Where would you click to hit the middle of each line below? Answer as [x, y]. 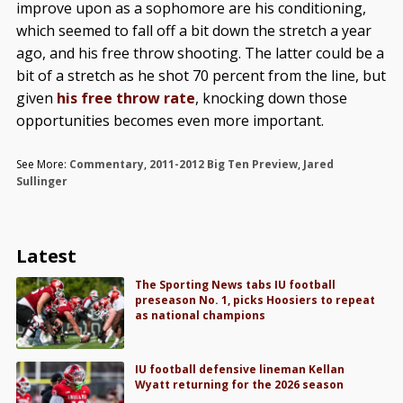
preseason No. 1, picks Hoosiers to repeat [255, 300]
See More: [42, 165]
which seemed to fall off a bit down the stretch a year [193, 31]
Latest [46, 256]
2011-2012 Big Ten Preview [223, 165]
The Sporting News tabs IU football [236, 285]
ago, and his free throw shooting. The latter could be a [200, 54]
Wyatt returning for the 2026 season [240, 385]
